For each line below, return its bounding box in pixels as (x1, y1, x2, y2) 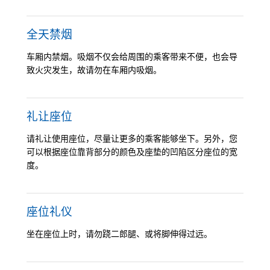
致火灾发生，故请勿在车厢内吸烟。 (27, 64, 162, 75)
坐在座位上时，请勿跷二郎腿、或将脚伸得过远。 (27, 228, 212, 239)
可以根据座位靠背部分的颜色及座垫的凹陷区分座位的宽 (27, 146, 237, 157)
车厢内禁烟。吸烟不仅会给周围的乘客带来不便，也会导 (27, 51, 237, 61)
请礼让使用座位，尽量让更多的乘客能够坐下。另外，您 (27, 133, 237, 143)
